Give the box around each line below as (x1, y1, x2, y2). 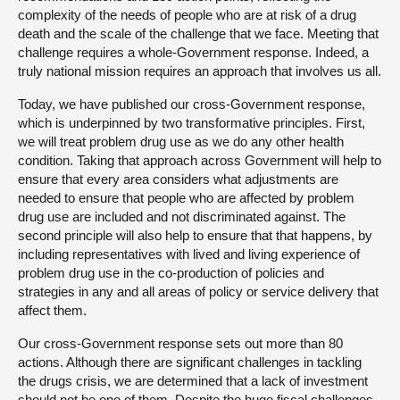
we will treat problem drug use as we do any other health (18, 133, 344, 149)
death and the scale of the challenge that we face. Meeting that (18, 25, 379, 41)
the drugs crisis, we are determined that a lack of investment (18, 372, 368, 388)
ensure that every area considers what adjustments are (18, 171, 338, 187)
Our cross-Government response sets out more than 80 (18, 335, 343, 351)
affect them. (18, 302, 87, 318)
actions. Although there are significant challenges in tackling (18, 354, 362, 370)
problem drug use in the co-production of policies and (18, 264, 324, 280)
